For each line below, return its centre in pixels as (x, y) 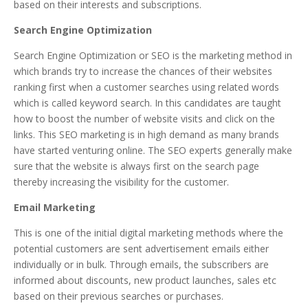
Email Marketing (55, 207)
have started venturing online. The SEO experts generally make (153, 150)
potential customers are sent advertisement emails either (141, 248)
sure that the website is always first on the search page (136, 166)
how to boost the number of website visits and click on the (144, 118)
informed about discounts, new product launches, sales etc (145, 280)
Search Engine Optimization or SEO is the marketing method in (153, 55)
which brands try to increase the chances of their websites (143, 71)
